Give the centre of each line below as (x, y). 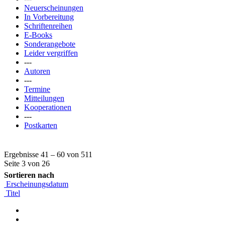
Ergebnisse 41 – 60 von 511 (48, 154)
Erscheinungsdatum (36, 184)
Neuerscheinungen (54, 8)
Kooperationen (48, 107)
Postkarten (41, 125)
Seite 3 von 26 (27, 163)
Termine (37, 89)
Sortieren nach (29, 175)
